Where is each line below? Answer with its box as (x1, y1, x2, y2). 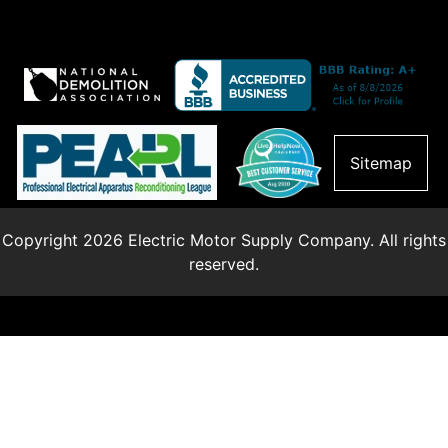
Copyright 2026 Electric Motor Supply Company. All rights (2, 230, 446, 251)
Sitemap (350, 152, 412, 173)
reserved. (189, 254, 259, 275)
